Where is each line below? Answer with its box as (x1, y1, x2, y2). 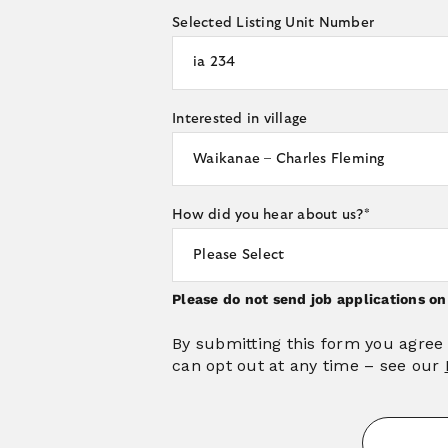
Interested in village (172, 111, 308, 126)
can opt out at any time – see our (172, 355, 445, 375)
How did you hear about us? (172, 207, 364, 222)
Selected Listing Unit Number (172, 15, 374, 30)
